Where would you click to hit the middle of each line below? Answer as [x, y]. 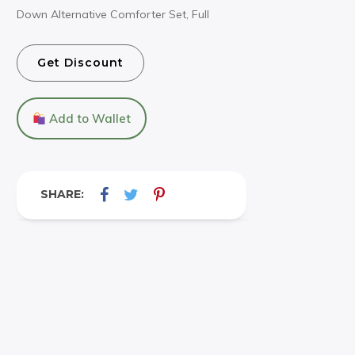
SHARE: [62, 195]
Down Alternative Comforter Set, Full [113, 14]
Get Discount [80, 63]
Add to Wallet [89, 119]
